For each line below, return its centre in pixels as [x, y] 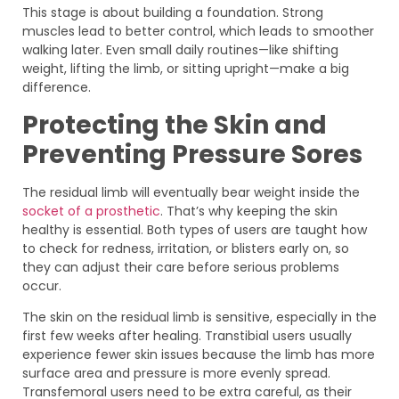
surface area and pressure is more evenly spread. [176, 374]
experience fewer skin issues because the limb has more [199, 355]
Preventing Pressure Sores [192, 154]
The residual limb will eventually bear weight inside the [191, 192]
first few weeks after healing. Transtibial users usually [187, 336]
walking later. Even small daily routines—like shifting [180, 50]
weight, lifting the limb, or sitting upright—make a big [186, 69]
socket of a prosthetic [91, 211]
